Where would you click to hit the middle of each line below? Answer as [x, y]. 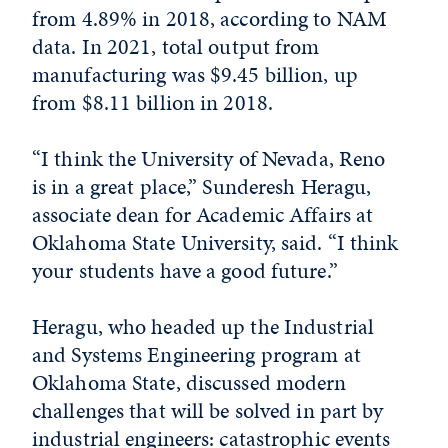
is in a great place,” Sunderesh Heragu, [202, 186]
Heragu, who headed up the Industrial [203, 326]
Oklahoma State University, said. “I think [215, 242]
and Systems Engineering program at [196, 354]
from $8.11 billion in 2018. [153, 102]
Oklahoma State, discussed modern [189, 382]
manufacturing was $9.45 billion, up [195, 74]
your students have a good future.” [185, 270]
